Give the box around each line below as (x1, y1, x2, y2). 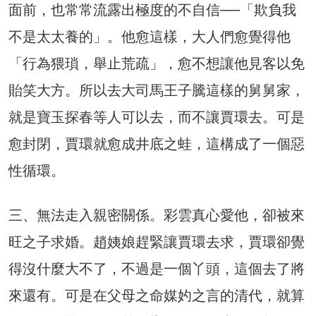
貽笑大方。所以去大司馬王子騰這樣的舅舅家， (8, 82, 305, 99)
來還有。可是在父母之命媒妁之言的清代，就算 (8, 287, 305, 305)
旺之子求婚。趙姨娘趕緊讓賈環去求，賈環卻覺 (8, 233, 305, 251)
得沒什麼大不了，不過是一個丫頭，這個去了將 (8, 260, 305, 278)
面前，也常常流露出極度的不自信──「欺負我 (8, 1, 296, 19)
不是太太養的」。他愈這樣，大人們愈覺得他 (8, 28, 291, 46)
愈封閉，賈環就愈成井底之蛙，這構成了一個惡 (8, 135, 305, 153)
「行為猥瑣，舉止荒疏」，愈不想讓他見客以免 (8, 55, 305, 73)
